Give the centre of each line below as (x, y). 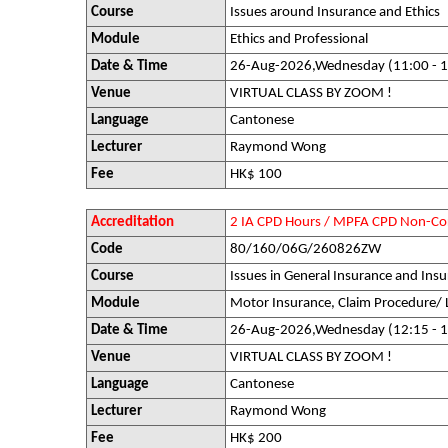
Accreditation (132, 222)
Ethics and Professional (299, 39)
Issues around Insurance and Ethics (335, 12)
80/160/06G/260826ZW (305, 249)
